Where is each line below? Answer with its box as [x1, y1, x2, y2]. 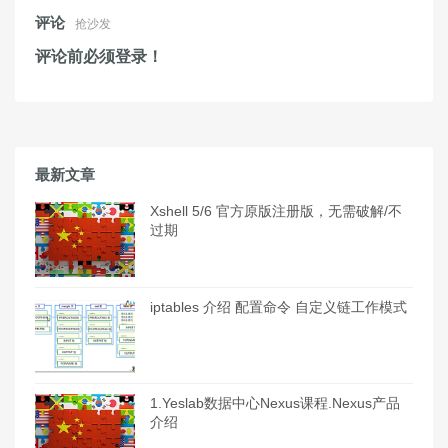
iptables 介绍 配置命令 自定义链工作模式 [150, 299, 407, 316]
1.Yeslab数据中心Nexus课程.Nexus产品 [150, 395, 400, 412]
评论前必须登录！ [35, 47, 163, 66]
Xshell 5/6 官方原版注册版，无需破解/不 [150, 203, 402, 220]
